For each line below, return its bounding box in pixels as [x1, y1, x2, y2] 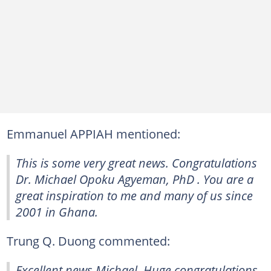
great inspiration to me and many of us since [16, 187, 253, 204]
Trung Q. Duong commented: [6, 232, 170, 249]
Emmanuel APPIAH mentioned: [6, 125, 180, 142]
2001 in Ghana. [16, 203, 98, 220]
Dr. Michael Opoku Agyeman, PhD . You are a [16, 171, 253, 188]
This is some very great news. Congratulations [16, 154, 257, 171]
